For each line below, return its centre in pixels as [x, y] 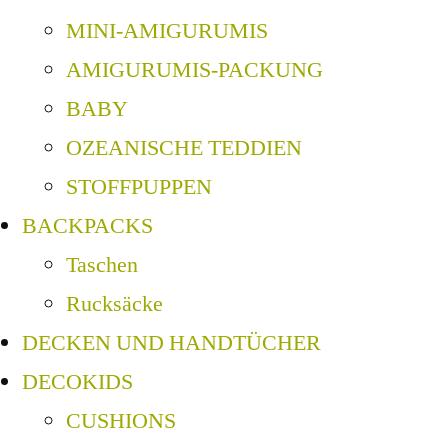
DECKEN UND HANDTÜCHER [171, 343]
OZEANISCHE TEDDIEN [184, 148]
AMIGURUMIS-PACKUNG [194, 70]
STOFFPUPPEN [139, 187]
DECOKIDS [77, 382]
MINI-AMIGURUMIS [167, 31]
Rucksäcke [114, 304]
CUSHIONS [121, 421]
